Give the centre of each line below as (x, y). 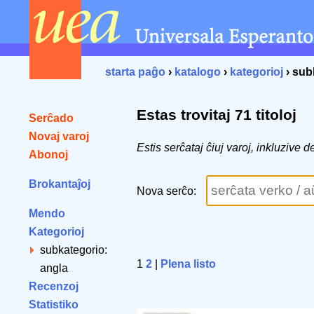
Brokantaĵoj (60, 184)
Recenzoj (54, 286)
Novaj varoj (59, 136)
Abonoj (48, 155)
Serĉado (51, 118)
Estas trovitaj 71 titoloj (217, 115)
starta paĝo (135, 72)
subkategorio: (74, 250)
